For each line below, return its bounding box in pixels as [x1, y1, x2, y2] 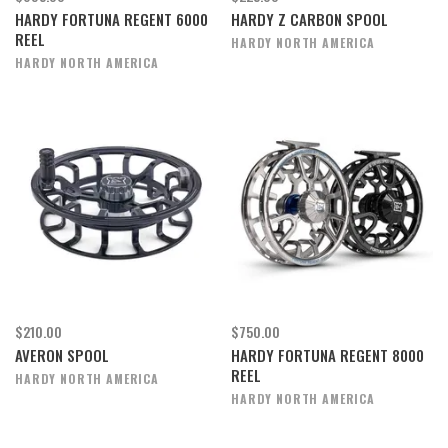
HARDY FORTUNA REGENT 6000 [15, 8, 208, 30]
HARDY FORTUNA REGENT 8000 [231, 344, 424, 366]
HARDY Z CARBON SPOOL [231, 8, 388, 30]
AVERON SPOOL [15, 344, 109, 366]
